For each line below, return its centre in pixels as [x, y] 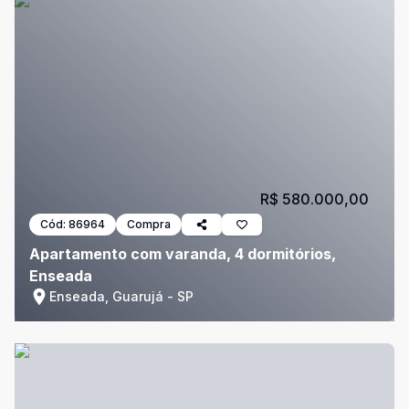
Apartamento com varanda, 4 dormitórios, [183, 254]
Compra [149, 224]
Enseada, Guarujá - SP [121, 296]
